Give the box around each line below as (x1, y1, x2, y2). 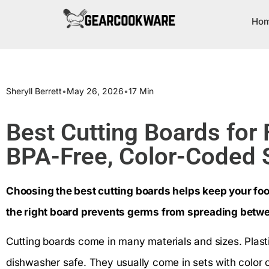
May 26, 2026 (67, 86, 124, 96)
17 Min (128, 86, 154, 96)
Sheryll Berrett (6, 86, 62, 96)
